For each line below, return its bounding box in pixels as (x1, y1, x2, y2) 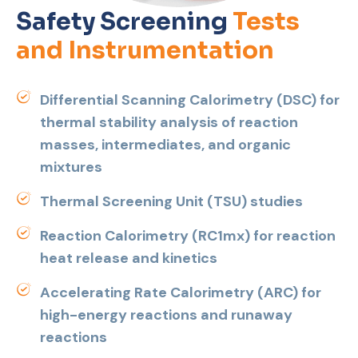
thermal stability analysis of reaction (40, 113, 298, 132)
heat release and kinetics (40, 249, 217, 268)
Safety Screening (16, 6, 228, 37)
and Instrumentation (16, 35, 274, 66)
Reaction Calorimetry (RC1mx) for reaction (40, 226, 336, 245)
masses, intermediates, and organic (40, 135, 291, 154)
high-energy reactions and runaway (40, 305, 292, 324)
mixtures (40, 157, 102, 177)
